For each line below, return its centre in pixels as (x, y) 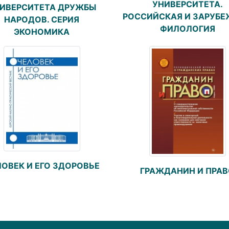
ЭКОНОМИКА (42, 31)
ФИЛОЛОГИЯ (187, 28)
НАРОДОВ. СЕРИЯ (42, 19)
